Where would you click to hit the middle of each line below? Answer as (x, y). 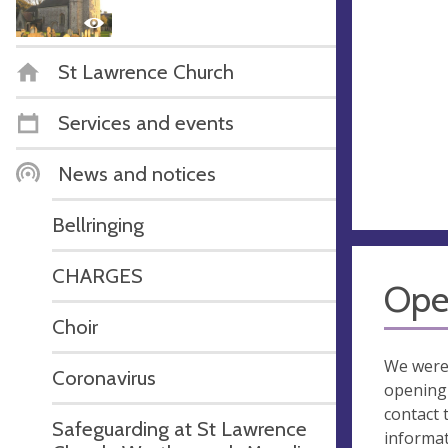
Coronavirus (104, 377)
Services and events (146, 122)
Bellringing (98, 224)
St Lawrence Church (146, 71)
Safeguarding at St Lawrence (179, 428)
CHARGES (97, 275)
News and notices (137, 173)
